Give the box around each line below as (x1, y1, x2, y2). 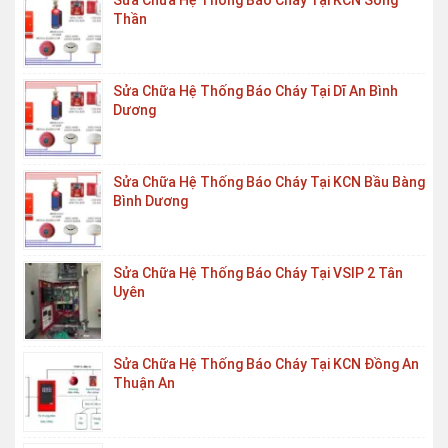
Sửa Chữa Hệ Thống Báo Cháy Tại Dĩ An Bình (113, 83, 398, 99)
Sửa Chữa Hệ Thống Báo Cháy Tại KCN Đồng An (113, 356, 419, 372)
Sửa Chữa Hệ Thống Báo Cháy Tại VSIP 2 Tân (113, 265, 403, 281)
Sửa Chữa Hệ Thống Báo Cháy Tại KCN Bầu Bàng (113, 174, 425, 190)
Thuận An (113, 375, 175, 391)
